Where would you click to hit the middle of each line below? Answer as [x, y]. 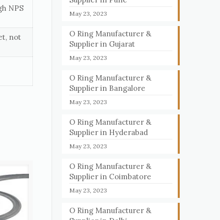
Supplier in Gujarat [102, 44]
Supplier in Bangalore [108, 88]
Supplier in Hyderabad [109, 132]
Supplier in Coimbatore [110, 177]
